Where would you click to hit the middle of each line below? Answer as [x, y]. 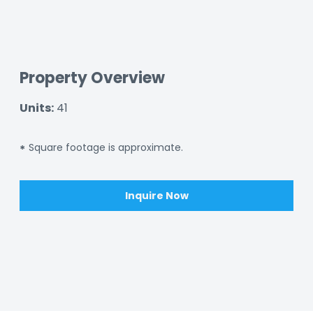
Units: [37, 108]
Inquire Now [156, 196]
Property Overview [92, 78]
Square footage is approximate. [106, 147]
